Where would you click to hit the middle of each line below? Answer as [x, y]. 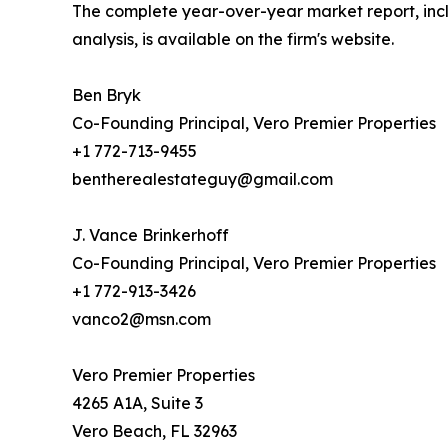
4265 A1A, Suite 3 [137, 402]
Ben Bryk [106, 94]
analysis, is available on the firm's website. [233, 38]
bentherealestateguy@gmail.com [202, 178]
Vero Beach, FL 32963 [154, 430]
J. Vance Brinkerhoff [150, 234]
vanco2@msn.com [141, 318]
